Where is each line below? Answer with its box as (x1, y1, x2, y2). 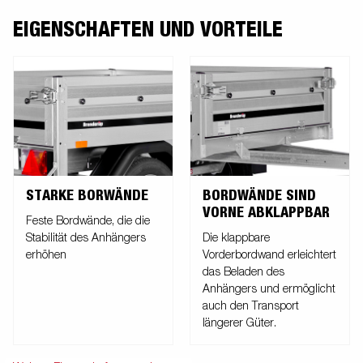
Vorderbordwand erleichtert (203, 249, 336, 261)
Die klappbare (203, 232, 270, 244)
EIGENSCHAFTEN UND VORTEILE (13, 19, 283, 41)
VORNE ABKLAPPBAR (203, 205, 330, 220)
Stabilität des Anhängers (26, 232, 146, 244)
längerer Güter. (203, 317, 276, 329)
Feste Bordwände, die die (26, 215, 150, 227)
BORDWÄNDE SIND (203, 188, 316, 203)
